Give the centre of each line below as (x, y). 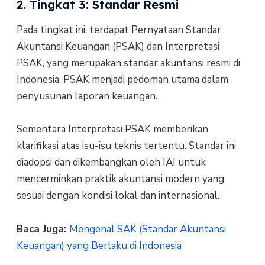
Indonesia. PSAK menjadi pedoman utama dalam (122, 79)
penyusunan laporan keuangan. (87, 96)
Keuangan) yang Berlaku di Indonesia (99, 245)
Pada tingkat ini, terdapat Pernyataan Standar (119, 30)
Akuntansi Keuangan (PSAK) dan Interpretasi (118, 46)
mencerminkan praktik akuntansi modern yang (120, 179)
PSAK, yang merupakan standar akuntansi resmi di (128, 63)
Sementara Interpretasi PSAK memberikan (112, 130)
